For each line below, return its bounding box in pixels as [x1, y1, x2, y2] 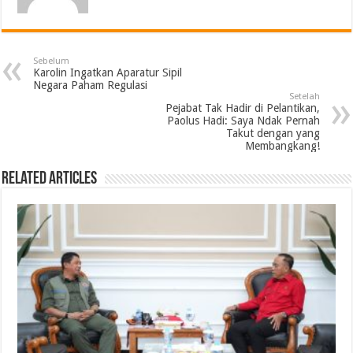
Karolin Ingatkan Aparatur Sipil [33, 66, 183, 80]
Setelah [288, 91, 320, 102]
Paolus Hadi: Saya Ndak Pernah [166, 114, 320, 128]
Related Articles [2, 170, 98, 189]
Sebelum [33, 56, 70, 67]
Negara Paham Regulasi [33, 79, 148, 92]
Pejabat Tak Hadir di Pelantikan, [165, 102, 320, 115]
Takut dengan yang [225, 127, 320, 140]
